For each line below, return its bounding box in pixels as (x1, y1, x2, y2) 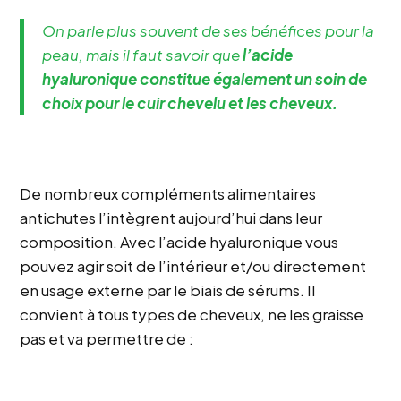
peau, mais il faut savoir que (42, 45, 243, 65)
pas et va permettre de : (20, 328, 194, 349)
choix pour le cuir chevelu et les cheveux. (42, 93, 338, 114)
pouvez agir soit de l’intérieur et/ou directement (20, 256, 367, 277)
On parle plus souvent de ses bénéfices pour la (42, 21, 375, 41)
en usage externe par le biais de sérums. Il (20, 280, 316, 301)
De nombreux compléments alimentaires (20, 183, 317, 204)
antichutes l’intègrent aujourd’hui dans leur (20, 208, 323, 228)
